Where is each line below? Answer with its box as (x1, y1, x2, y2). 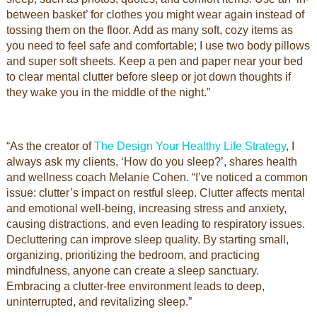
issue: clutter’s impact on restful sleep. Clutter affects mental (6, 187, 305, 199)
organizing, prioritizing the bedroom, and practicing (6, 249, 260, 261)
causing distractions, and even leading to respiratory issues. (6, 218, 305, 230)
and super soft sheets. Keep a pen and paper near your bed (6, 55, 303, 67)
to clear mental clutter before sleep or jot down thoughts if (6, 71, 291, 83)
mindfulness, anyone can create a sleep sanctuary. (6, 265, 259, 277)
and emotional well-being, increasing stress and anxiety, (6, 202, 287, 214)
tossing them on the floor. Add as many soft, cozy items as (6, 24, 293, 36)
